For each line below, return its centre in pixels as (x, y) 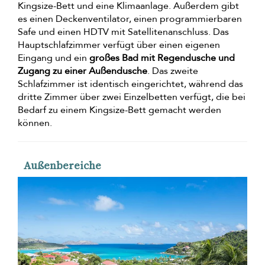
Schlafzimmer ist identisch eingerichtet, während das (130, 84)
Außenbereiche (62, 166)
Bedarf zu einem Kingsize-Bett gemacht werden (119, 110)
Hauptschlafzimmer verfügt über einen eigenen (119, 45)
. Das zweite (173, 71)
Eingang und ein (54, 58)
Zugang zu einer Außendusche (83, 71)
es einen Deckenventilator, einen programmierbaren (130, 19)
